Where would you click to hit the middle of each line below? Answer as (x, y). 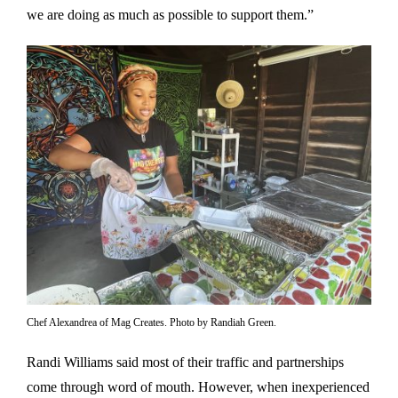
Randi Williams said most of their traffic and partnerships (185, 362)
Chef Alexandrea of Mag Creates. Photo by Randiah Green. (151, 322)
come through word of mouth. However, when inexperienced (198, 386)
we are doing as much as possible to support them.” (170, 15)
